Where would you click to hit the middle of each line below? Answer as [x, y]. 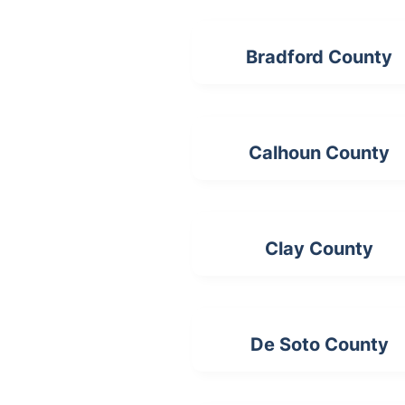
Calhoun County [320, 153]
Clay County [320, 249]
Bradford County [320, 57]
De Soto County [319, 344]
